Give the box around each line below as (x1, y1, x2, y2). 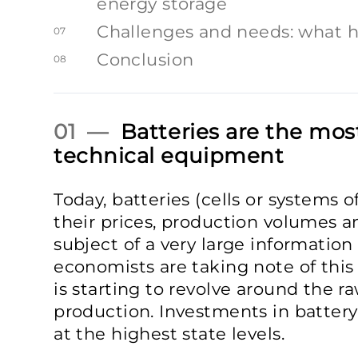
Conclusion (97, 50, 194, 70)
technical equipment (54, 143, 284, 169)
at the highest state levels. (54, 324, 284, 344)
